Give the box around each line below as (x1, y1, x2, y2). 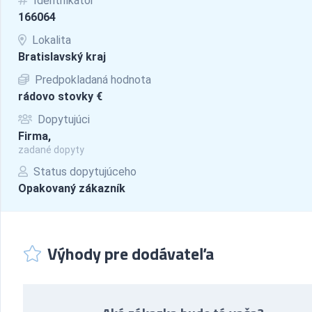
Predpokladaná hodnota (32, 73, 151, 86)
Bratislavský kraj (18, 50, 106, 63)
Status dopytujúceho (31, 165, 136, 178)
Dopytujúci (35, 113, 90, 126)
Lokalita (29, 33, 71, 47)
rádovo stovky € (18, 90, 102, 103)
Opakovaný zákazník (18, 182, 125, 195)
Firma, (18, 130, 51, 143)
